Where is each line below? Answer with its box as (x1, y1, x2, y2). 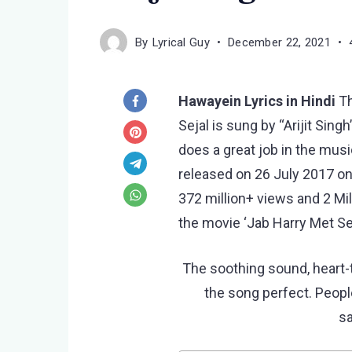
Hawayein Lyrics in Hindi (178, 93, 339, 109)
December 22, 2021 (227, 35, 332, 49)
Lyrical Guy (152, 35, 210, 49)
